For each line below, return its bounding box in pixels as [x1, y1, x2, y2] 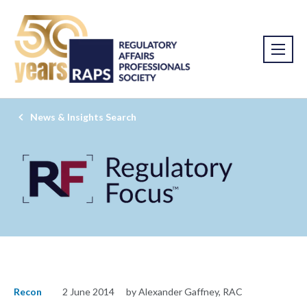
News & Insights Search [30, 111, 136, 123]
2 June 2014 [62, 286, 114, 298]
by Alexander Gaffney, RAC [126, 286, 243, 298]
